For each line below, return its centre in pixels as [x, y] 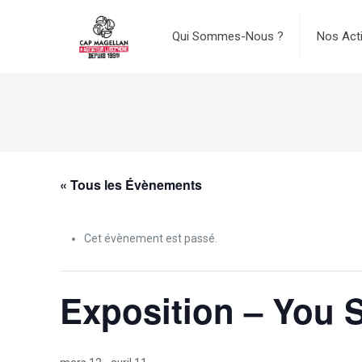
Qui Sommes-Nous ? [227, 36]
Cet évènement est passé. [151, 238]
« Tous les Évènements [131, 185]
